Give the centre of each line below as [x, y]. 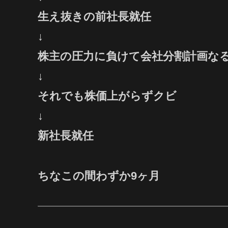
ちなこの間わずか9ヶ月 [99, 176]
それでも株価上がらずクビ [107, 96]
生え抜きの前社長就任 [94, 17]
